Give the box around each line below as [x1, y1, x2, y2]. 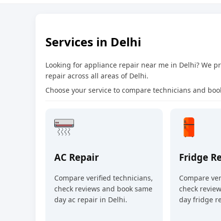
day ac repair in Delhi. [54, 195, 127, 205]
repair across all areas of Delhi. [45, 71, 148, 80]
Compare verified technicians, [54, 173, 153, 183]
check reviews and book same [54, 184, 152, 194]
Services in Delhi [45, 33, 141, 50]
